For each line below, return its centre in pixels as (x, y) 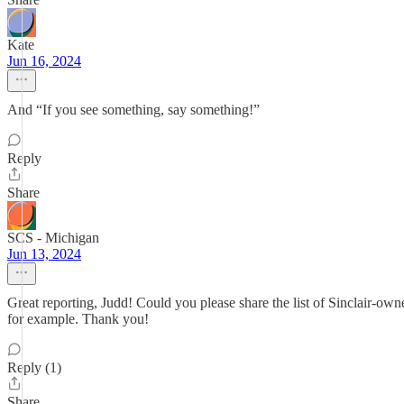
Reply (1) (34, 367)
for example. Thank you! (78, 319)
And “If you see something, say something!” (133, 110)
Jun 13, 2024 (44, 254)
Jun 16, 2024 (44, 61)
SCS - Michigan (53, 238)
